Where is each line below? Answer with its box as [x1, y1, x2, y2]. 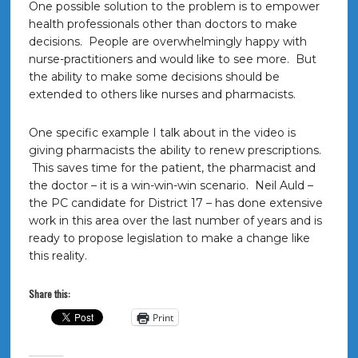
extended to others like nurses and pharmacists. [28, 87, 296, 101]
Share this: [28, 287, 70, 300]
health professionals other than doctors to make [28, 17, 297, 31]
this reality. [28, 249, 87, 263]
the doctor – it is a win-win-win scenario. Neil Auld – [28, 178, 313, 193]
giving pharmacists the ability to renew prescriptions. [28, 143, 321, 157]
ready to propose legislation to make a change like [28, 231, 310, 245]
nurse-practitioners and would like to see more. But [28, 52, 316, 66]
